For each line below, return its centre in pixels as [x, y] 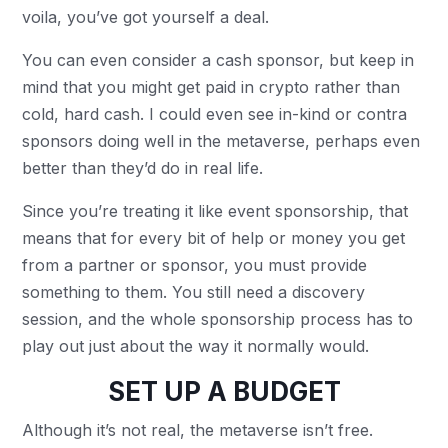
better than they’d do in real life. [145, 168]
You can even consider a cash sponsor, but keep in [218, 60]
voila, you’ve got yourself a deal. [148, 17]
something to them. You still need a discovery [194, 292]
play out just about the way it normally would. [198, 346]
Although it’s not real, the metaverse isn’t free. [198, 430]
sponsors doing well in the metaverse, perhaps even [221, 141]
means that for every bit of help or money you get [214, 238]
